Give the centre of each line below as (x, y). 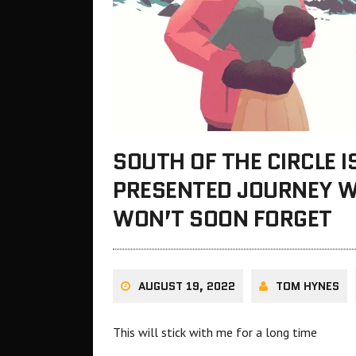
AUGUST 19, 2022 (187, 286)
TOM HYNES (308, 286)
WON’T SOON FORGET (222, 218)
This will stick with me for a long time (215, 332)
